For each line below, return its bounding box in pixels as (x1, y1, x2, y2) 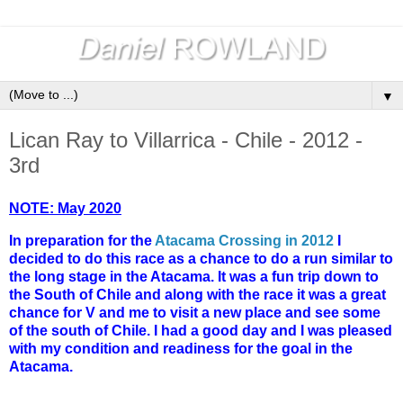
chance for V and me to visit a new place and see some (9, 304, 381, 320)
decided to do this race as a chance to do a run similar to (9, 250, 393, 266)
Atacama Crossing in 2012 (155, 232, 334, 248)
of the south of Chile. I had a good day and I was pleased (9, 322, 392, 338)
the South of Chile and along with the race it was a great (9, 286, 386, 302)
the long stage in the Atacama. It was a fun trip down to (9, 268, 379, 284)
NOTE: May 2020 (9, 201, 121, 217)
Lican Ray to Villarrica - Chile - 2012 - (9, 128, 363, 153)
